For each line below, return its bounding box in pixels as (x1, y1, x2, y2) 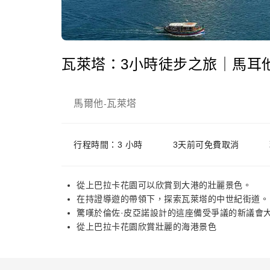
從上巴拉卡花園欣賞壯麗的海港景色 (77, 222, 216, 231)
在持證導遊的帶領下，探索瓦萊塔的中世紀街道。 (77, 194, 269, 204)
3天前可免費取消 (172, 140, 239, 149)
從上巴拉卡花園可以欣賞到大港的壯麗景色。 (77, 180, 251, 190)
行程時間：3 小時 (74, 140, 143, 149)
